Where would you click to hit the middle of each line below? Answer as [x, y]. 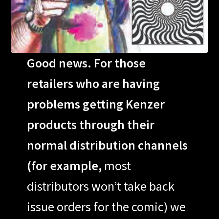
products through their [90, 125]
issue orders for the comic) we [106, 207]
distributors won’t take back [100, 186]
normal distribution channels [107, 145]
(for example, [64, 166]
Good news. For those [86, 63]
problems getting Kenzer [96, 104]
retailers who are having [93, 84]
